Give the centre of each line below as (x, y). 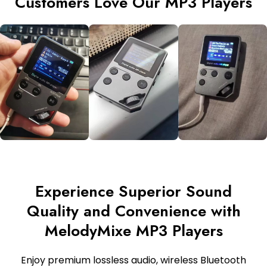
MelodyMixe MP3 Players (133, 231)
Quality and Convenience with (133, 211)
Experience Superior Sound (133, 192)
